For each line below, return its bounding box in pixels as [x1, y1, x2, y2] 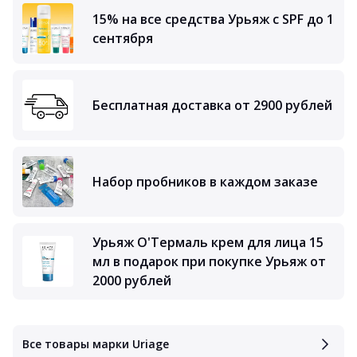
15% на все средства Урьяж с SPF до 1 [92, 10, 334, 28]
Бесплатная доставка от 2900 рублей [92, 96, 332, 114]
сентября [92, 29, 153, 47]
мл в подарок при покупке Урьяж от [92, 253, 326, 270]
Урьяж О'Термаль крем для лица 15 [92, 233, 324, 251]
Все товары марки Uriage [22, 336, 169, 351]
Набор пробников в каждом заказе [92, 173, 318, 190]
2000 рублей [92, 272, 171, 289]
